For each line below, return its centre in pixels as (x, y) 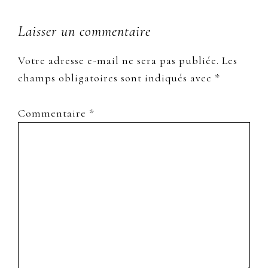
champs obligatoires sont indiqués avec (116, 77)
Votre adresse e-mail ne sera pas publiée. (118, 60)
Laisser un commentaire (84, 31)
